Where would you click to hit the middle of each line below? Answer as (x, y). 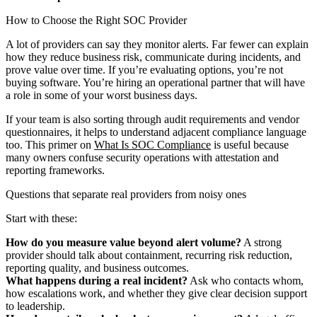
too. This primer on (50, 145)
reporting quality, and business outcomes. (97, 268)
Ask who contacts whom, (246, 281)
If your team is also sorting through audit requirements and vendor (152, 120)
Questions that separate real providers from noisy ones (126, 195)
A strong (261, 243)
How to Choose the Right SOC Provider (96, 21)
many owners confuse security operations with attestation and (142, 158)
